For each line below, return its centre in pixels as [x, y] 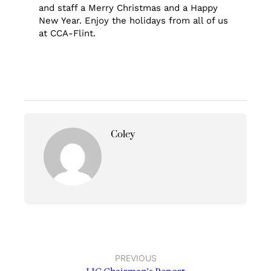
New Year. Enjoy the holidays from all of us [134, 21]
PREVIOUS [135, 258]
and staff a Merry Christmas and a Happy [129, 8]
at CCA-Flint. [67, 34]
